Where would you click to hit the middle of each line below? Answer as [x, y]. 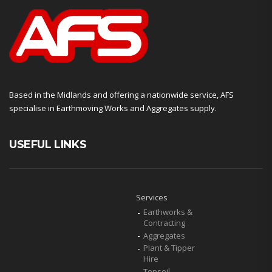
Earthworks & [168, 212]
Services [151, 198]
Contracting [164, 223]
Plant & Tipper [169, 248]
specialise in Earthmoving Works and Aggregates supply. [113, 108]
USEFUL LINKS [48, 145]
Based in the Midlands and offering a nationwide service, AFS [121, 95]
